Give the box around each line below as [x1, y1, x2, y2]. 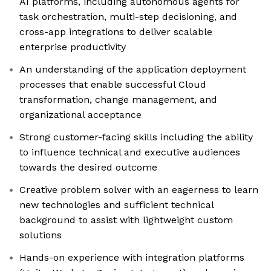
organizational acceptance [19, 109, 142, 121]
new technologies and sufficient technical [19, 199, 214, 211]
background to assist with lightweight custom [19, 214, 233, 226]
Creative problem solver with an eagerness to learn [19, 184, 258, 196]
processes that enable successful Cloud [19, 79, 206, 91]
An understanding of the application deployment [19, 64, 246, 76]
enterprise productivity [19, 41, 126, 53]
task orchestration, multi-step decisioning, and [19, 11, 237, 23]
